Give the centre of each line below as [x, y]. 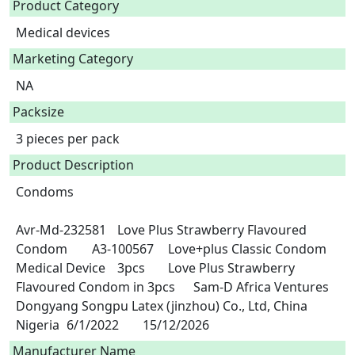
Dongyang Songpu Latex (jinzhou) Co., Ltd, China [162, 306]
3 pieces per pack [71, 139]
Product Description [73, 165]
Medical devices [63, 32]
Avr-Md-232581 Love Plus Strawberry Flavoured [61, 230]
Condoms [45, 192]
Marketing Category [73, 59]
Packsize [38, 112]
